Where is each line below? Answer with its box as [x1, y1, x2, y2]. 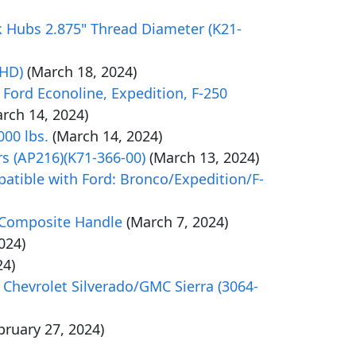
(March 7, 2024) [126, 212, 228, 231]
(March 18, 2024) [27, 62, 137, 81]
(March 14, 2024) [52, 126, 162, 145]
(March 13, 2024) [149, 148, 259, 167]
